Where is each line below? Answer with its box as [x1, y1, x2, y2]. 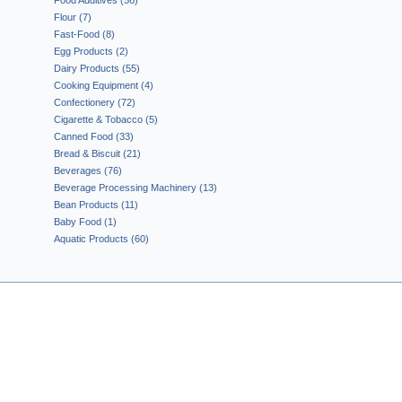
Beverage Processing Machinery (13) [54, 182, 217, 193]
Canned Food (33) [54, 131, 134, 142]
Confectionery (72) [54, 97, 135, 108]
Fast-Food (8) [54, 29, 115, 39]
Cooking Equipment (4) [54, 80, 153, 91]
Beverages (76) [54, 165, 122, 176]
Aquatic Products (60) [54, 233, 149, 244]
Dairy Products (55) [54, 63, 140, 74]
